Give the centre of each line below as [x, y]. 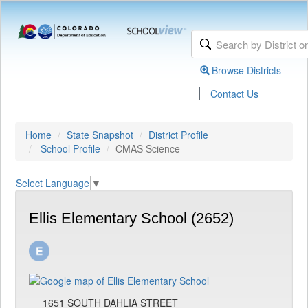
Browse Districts [247, 70]
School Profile [70, 148]
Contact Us [235, 93]
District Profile [178, 135]
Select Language [53, 183]
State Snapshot [100, 135]
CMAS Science [148, 148]
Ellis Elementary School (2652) [131, 219]
